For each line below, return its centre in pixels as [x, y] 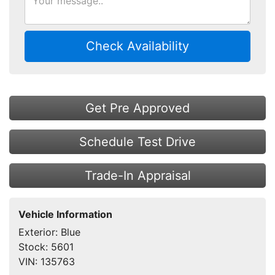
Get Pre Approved [137, 108]
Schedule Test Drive [137, 141]
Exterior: [40, 232]
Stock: [35, 246]
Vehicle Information [65, 214]
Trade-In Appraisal [137, 175]
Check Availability [137, 46]
